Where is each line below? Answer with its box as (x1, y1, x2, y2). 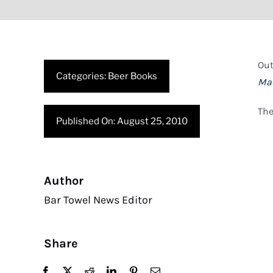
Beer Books (108, 71, 157, 82)
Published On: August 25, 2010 (56, 116, 188, 127)
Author (44, 174, 83, 188)
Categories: (56, 71, 108, 82)
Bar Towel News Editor (44, 193, 152, 207)
